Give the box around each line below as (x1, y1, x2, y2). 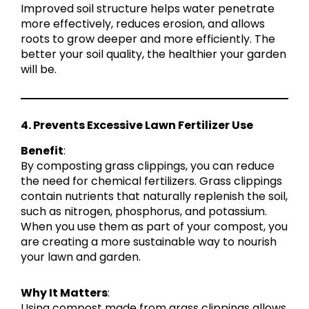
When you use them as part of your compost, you (21, 218, 288, 235)
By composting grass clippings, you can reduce (21, 157, 275, 174)
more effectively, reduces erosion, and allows (21, 16, 265, 32)
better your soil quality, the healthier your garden (21, 46, 286, 63)
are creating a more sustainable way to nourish (21, 233, 277, 250)
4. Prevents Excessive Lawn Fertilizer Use (21, 117, 253, 133)
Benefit (21, 142, 63, 159)
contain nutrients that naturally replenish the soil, (21, 188, 288, 204)
